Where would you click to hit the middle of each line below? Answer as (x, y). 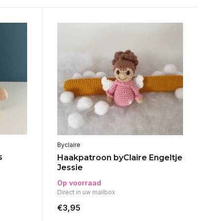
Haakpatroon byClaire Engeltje (120, 158)
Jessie (70, 168)
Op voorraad (79, 183)
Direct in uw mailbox (86, 192)
